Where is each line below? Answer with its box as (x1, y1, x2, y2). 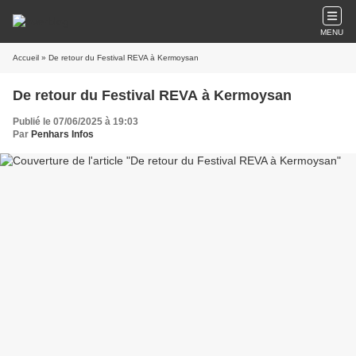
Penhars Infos (31, 129, 94, 140)
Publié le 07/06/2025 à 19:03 (13, 116, 138, 127)
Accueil (13, 53, 39, 62)
